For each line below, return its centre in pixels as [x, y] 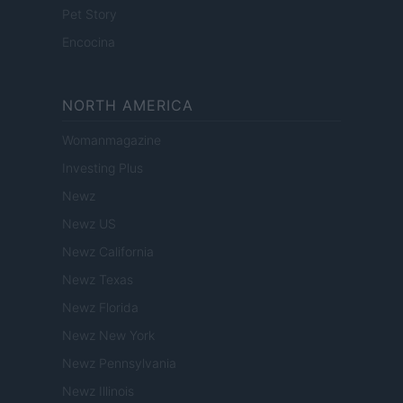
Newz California [108, 252]
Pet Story [90, 14]
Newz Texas [98, 280]
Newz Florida [100, 308]
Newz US [89, 224]
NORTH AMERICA [128, 106]
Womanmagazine [112, 140]
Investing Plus [103, 168]
